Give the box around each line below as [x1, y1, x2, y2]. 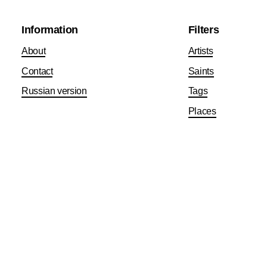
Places [188, 106, 216, 116]
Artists [188, 45, 213, 56]
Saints [188, 66, 214, 76]
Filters [188, 23, 219, 36]
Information [21, 23, 79, 36]
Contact [21, 66, 53, 76]
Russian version [21, 86, 87, 97]
